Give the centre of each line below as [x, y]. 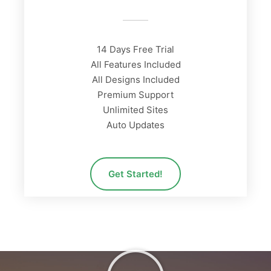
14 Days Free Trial [135, 49]
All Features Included [135, 64]
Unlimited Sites [135, 110]
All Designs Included [135, 80]
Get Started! [135, 174]
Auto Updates [135, 125]
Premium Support [135, 95]
